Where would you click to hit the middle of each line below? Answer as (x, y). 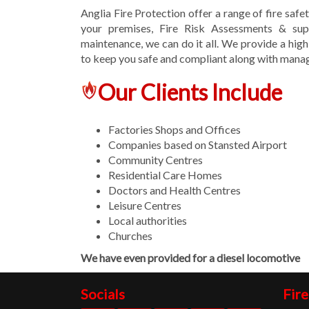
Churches (130, 235)
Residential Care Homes (165, 175)
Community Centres (156, 159)
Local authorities (148, 220)
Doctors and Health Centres (175, 190)
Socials (103, 293)
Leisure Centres (145, 205)
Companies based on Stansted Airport (198, 144)
